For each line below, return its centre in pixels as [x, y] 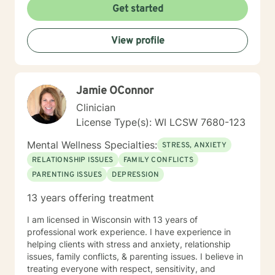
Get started [137, 9]
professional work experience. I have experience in [129, 232]
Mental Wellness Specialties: [92, 145]
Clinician [96, 107]
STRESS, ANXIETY [194, 145]
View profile [137, 41]
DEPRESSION [136, 175]
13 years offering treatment [91, 198]
